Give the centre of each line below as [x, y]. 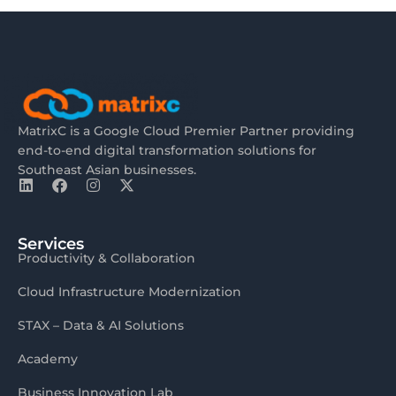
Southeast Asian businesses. [107, 169]
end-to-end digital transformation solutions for [167, 150]
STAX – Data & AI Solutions [101, 325]
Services [51, 244]
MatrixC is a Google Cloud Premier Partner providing [186, 130]
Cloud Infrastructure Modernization [129, 291]
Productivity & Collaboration [107, 258]
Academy [48, 358]
